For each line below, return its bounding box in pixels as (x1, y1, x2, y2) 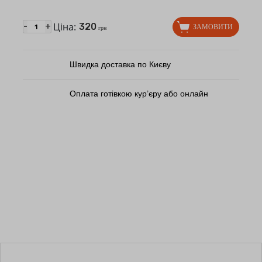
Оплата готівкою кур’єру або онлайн (69, 88, 208, 98)
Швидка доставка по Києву (69, 59, 171, 69)
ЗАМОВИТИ (193, 22, 233, 31)
